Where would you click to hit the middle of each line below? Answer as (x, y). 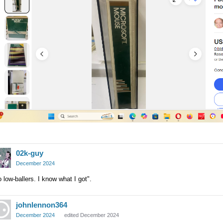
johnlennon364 (42, 205)
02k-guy (30, 153)
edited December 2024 (92, 215)
